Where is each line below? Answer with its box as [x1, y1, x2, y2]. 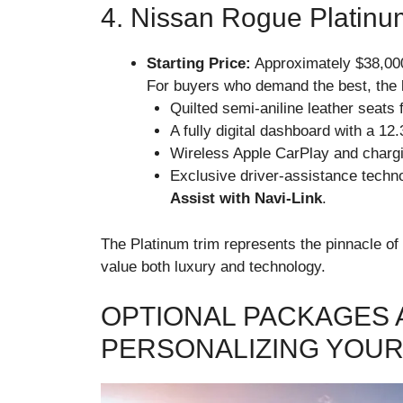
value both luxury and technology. [101, 257, 326, 275]
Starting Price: [147, 55, 251, 73]
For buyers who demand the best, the [147, 77, 401, 95]
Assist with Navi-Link [169, 190, 322, 208]
